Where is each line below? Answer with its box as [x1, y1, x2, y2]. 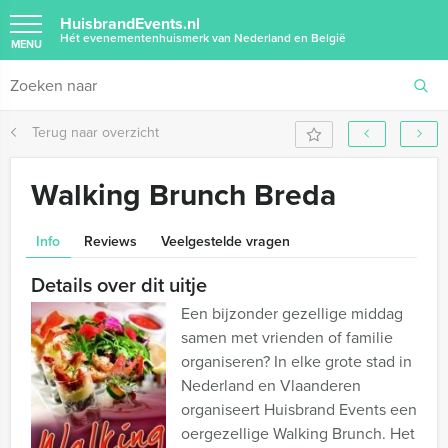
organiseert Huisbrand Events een [181, 398, 417, 421]
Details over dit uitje [31, 270, 207, 300]
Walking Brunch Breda [31, 173, 336, 217]
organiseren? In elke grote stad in [181, 350, 412, 373]
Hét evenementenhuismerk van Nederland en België [60, 29, 346, 47]
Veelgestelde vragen [161, 231, 290, 252]
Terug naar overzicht [28, 122, 159, 143]
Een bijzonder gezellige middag [181, 302, 403, 325]
